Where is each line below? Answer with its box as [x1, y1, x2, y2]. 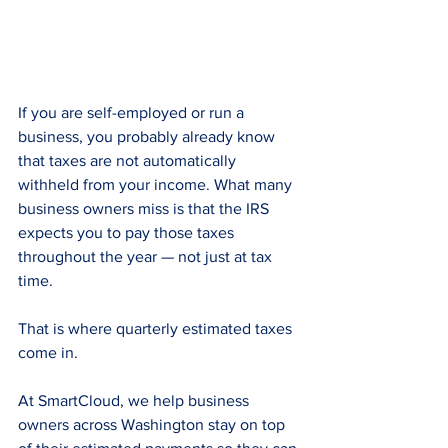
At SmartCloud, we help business [18, 391, 253, 409]
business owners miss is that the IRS [18, 199, 273, 217]
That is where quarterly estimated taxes [18, 319, 296, 337]
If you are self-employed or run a [18, 103, 248, 121]
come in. [18, 343, 78, 361]
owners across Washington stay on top [18, 415, 289, 433]
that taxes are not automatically [18, 151, 240, 169]
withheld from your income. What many [18, 175, 296, 193]
